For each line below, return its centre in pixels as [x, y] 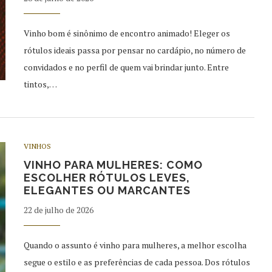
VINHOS [37, 146]
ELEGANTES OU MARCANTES [107, 190]
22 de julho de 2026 [59, 210]
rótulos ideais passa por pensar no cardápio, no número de [135, 50]
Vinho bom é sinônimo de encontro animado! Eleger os [127, 33]
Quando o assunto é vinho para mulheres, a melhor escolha [135, 245]
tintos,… [40, 84]
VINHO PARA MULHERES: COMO [113, 165]
